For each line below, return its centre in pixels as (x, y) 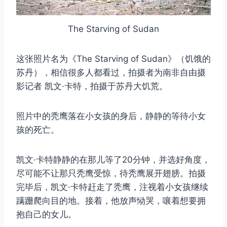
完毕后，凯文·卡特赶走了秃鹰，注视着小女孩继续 (112, 187)
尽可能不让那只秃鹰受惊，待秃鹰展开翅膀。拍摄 (111, 173)
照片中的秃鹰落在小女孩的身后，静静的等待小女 (111, 116)
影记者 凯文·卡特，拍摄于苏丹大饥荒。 (92, 86)
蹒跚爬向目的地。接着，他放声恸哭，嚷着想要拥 (111, 200)
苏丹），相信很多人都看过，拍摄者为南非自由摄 (111, 72)
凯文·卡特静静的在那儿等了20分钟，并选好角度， (113, 159)
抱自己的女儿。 (46, 214)
